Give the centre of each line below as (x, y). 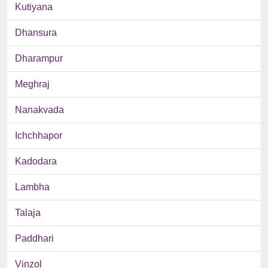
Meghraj (32, 84)
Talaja (28, 213)
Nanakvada (39, 110)
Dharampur (39, 59)
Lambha (32, 187)
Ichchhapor (39, 136)
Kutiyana (34, 7)
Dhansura (36, 33)
